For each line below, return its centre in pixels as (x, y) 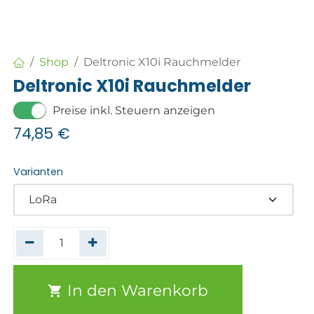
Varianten (39, 172)
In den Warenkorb (136, 291)
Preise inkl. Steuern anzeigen (134, 110)
